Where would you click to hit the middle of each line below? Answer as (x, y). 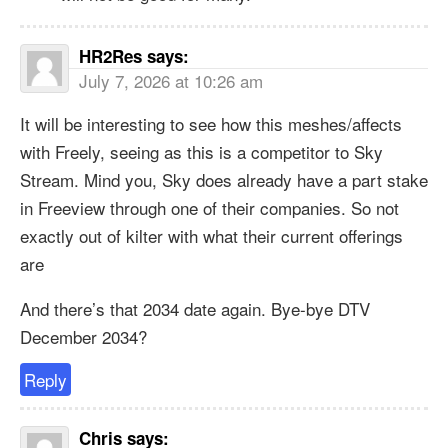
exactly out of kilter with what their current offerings (211, 236)
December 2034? (83, 337)
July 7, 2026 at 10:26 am (171, 81)
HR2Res (110, 56)
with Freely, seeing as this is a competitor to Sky (201, 152)
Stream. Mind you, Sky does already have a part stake (224, 180)
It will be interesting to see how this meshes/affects (211, 124)
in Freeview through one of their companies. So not (209, 208)
